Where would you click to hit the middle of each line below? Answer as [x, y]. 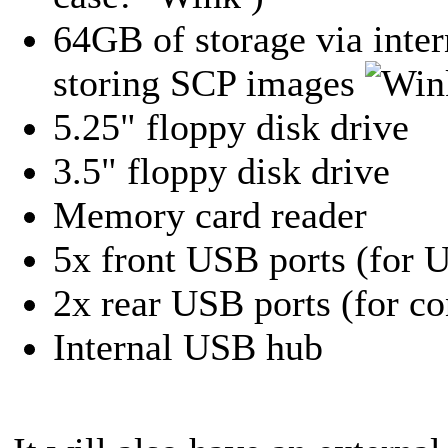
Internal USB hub [188, 346]
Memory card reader [210, 214]
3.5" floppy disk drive [221, 170]
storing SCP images [209, 82]
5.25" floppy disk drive [231, 126]
